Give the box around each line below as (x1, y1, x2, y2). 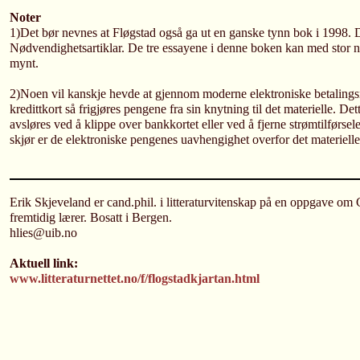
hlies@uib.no (10, 226, 77, 240)
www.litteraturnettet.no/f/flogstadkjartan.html (10, 272, 260, 286)
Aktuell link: (10, 256, 78, 271)
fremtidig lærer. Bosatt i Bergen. (10, 211, 172, 225)
